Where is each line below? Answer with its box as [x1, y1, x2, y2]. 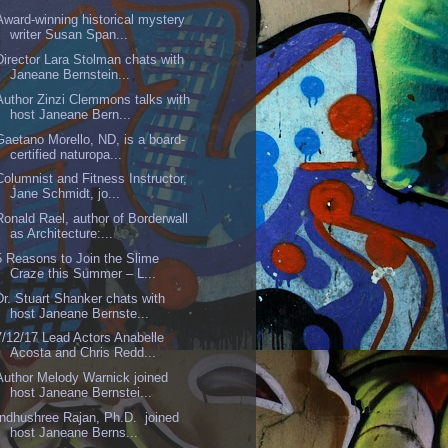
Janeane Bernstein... [10, 67, 131, 83]
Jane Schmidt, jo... [10, 186, 121, 202]
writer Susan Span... [10, 27, 129, 43]
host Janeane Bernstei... [10, 385, 153, 401]
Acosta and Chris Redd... [10, 345, 157, 361]
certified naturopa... [10, 146, 123, 162]
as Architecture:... [10, 226, 114, 242]
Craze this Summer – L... [10, 265, 157, 281]
